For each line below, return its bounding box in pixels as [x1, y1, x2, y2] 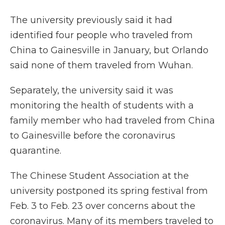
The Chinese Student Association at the [10, 170, 189, 182]
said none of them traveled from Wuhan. [10, 60, 195, 71]
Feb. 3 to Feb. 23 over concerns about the [10, 200, 195, 212]
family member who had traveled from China [10, 115, 215, 127]
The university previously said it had [10, 15, 172, 26]
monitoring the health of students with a [10, 100, 194, 111]
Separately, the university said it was [10, 85, 173, 96]
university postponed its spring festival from [10, 185, 208, 197]
